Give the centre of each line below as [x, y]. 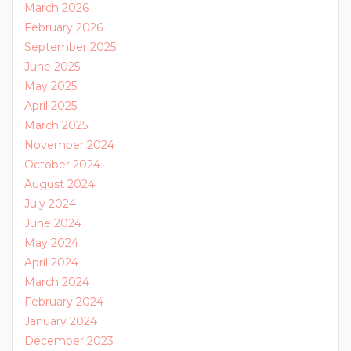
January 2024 [61, 321]
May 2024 [51, 243]
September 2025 [70, 47]
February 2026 [63, 27]
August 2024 [60, 184]
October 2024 [62, 165]
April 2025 [51, 106]
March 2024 [57, 282]
